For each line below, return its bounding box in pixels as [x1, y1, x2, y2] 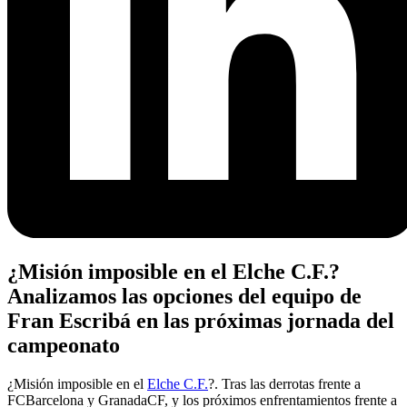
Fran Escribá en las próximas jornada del [7, 308, 394, 333]
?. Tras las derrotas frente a [208, 375, 361, 392]
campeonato [7, 333, 120, 357]
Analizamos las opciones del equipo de [7, 283, 362, 308]
